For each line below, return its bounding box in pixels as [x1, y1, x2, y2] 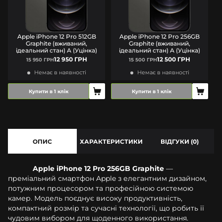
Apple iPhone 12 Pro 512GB [17, 32, 96, 40]
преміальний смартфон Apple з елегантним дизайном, [8, 173, 207, 183]
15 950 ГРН [26, 56, 54, 63]
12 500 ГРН [157, 55, 190, 63]
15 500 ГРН [129, 56, 157, 63]
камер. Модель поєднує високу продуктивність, [8, 193, 182, 203]
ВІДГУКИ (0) [161, 137, 199, 145]
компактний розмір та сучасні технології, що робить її [8, 203, 204, 213]
